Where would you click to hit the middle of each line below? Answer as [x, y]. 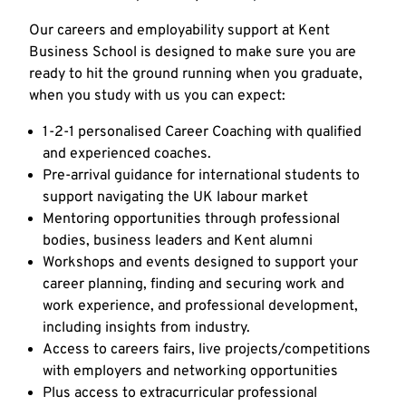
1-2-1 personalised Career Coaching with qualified [202, 132]
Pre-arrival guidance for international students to [201, 175]
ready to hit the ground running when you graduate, [196, 74]
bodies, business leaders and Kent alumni [178, 241]
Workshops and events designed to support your [200, 262]
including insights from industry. [146, 328]
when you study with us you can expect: [157, 96]
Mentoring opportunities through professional [191, 219]
